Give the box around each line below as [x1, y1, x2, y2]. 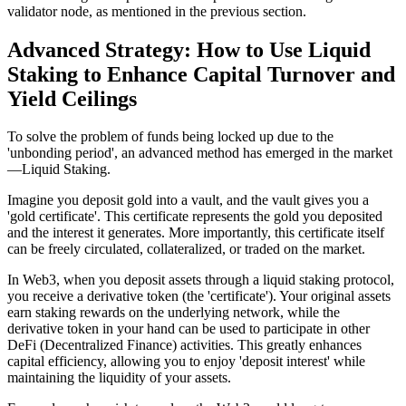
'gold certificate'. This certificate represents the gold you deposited [7, 208, 382, 225]
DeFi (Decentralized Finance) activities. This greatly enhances [7, 337, 362, 353]
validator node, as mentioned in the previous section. [7, 3, 306, 19]
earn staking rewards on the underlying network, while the [7, 304, 340, 321]
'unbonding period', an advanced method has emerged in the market [7, 145, 392, 161]
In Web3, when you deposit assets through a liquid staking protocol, [7, 272, 394, 288]
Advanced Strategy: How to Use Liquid [7, 37, 371, 62]
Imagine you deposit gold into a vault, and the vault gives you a [7, 192, 369, 208]
